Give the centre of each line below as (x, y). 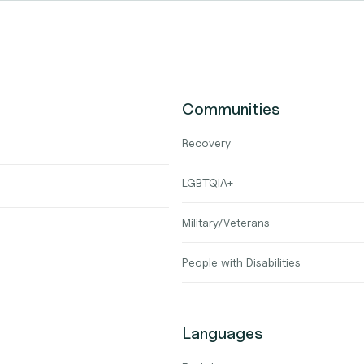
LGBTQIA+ (208, 182)
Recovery (206, 143)
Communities (231, 109)
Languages (223, 333)
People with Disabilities (241, 262)
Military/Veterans (226, 222)
